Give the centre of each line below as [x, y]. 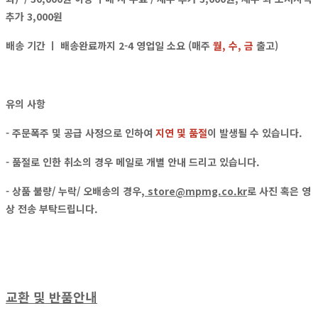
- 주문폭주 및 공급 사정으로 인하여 [81, 132]
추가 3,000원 [34, 16]
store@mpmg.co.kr [196, 191]
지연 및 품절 [181, 132]
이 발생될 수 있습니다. [256, 132]
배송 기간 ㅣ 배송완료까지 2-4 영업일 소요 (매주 [109, 45]
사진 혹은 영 [285, 191]
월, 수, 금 [233, 45]
